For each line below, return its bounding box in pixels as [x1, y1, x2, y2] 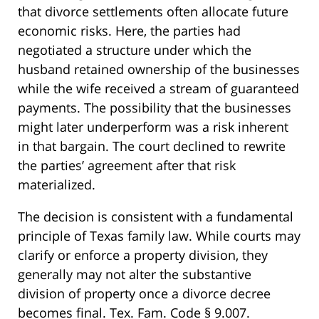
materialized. [18, 175, 95, 193]
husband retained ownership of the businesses [18, 60, 300, 78]
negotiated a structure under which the [18, 41, 251, 58]
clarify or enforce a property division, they [18, 246, 268, 263]
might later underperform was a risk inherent [18, 117, 288, 135]
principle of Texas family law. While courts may [18, 226, 300, 244]
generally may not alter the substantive [18, 265, 251, 283]
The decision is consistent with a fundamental [18, 207, 293, 225]
